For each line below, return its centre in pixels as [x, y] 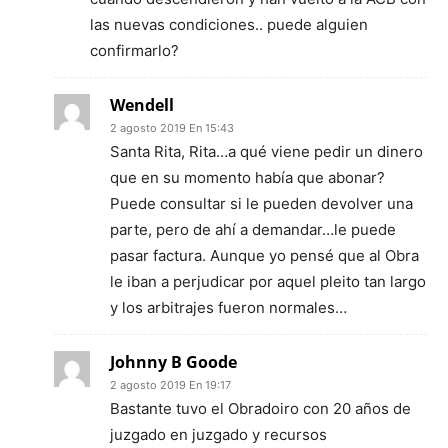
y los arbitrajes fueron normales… [228, 307]
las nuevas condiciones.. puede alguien [229, 24]
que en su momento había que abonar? [247, 177]
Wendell [142, 104]
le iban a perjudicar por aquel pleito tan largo [268, 281]
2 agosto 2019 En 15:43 [172, 127]
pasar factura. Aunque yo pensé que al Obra [264, 255]
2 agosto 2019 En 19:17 [170, 384]
